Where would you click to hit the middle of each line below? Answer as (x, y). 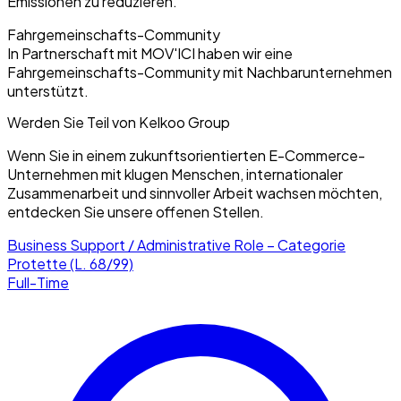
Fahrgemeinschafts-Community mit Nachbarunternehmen (200, 73)
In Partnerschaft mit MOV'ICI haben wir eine (150, 54)
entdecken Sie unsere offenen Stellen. (136, 211)
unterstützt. (48, 91)
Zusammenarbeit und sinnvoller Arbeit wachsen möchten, (195, 192)
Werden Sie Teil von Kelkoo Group (119, 122)
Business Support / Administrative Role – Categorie (176, 244)
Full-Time (38, 282)
